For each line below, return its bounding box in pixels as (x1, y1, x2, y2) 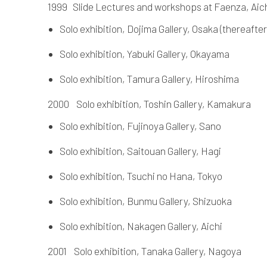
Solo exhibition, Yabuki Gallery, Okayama (60, 47, 229, 60)
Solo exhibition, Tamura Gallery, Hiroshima (60, 72, 239, 85)
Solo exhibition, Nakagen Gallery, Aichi (60, 219, 222, 232)
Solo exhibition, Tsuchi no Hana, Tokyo (60, 169, 222, 182)
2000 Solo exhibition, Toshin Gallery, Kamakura (48, 97, 251, 110)
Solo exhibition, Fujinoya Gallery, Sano (60, 119, 221, 132)
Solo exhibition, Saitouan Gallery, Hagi (60, 144, 221, 157)
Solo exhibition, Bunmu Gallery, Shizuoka (60, 194, 232, 207)
